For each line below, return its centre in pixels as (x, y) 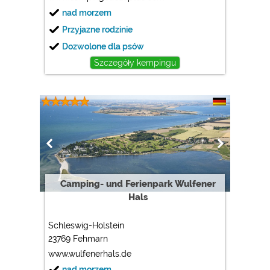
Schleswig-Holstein (86, 225)
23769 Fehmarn (78, 238)
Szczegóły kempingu (135, 62)
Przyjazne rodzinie (98, 29)
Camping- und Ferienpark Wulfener (138, 184)
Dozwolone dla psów (103, 46)
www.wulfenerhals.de (90, 253)
